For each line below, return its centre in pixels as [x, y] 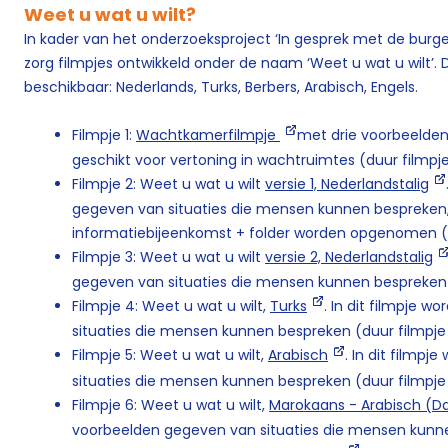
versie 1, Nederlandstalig [347, 183]
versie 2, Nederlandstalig [349, 257]
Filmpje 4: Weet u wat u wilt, [171, 306]
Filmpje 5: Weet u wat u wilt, [170, 355]
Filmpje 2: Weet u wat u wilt [168, 183]
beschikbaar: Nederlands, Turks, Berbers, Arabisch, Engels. [221, 86]
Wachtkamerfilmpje [208, 134]
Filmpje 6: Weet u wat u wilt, [170, 404]
